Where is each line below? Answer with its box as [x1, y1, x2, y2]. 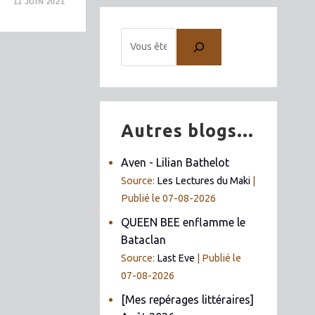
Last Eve [157, 252, 195, 264]
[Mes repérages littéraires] [121, 292, 255, 306]
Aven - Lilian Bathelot [121, 155, 230, 169]
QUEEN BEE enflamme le [121, 215, 246, 229]
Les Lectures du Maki [157, 174, 251, 186]
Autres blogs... [121, 120, 255, 141]
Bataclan [121, 233, 167, 246]
